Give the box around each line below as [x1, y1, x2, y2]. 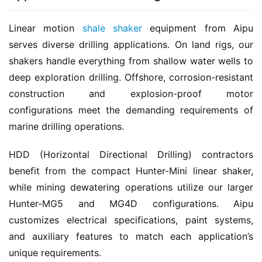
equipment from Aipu [142, 22, 254, 34]
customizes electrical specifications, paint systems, [9, 213, 253, 226]
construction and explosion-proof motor [9, 87, 253, 99]
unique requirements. [9, 246, 101, 258]
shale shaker [82, 22, 143, 34]
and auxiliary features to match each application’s [9, 230, 253, 242]
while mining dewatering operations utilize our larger [9, 181, 253, 193]
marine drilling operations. [9, 120, 124, 132]
